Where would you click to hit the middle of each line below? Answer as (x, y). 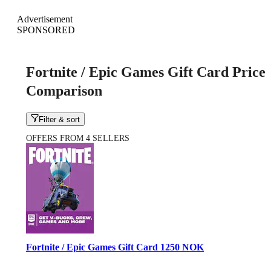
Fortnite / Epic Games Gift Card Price (146, 72)
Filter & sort (60, 120)
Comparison (64, 90)
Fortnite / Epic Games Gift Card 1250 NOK (115, 247)
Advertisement (45, 19)
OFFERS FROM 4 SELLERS (78, 139)
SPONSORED (46, 30)
